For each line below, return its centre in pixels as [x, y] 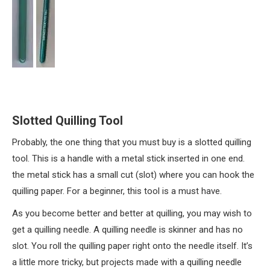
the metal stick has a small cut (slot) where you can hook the [133, 175]
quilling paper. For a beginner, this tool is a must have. [117, 191]
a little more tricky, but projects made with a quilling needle [127, 262]
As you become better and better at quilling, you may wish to [132, 213]
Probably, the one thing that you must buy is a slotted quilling [132, 142]
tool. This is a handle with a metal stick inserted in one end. [128, 159]
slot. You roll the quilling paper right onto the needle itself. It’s [132, 246]
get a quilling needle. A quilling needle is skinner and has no [127, 230]
